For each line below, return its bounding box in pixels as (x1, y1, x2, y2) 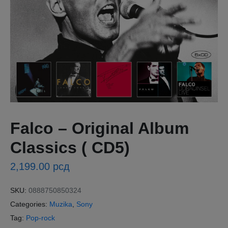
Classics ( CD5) (10, 138, 130, 157)
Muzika (49, 200, 72, 208)
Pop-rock (26, 214, 55, 222)
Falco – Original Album (10, 119, 189, 137)
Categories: (10, 200, 47, 208)
